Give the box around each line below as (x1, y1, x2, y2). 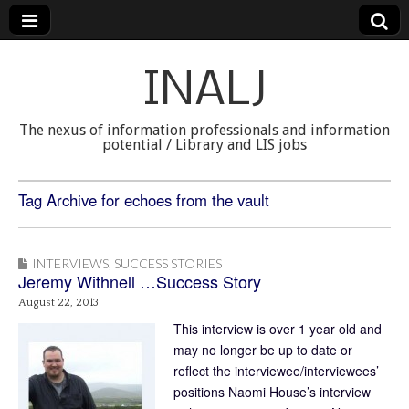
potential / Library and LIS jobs (102, 136, 307, 153)
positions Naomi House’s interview (173, 382, 371, 401)
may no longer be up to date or (173, 340, 352, 359)
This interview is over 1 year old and (173, 319, 382, 338)
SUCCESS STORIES (114, 256, 222, 271)
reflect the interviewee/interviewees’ (173, 361, 379, 380)
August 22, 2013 (18, 297, 99, 309)
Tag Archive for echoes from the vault (18, 189, 269, 211)
